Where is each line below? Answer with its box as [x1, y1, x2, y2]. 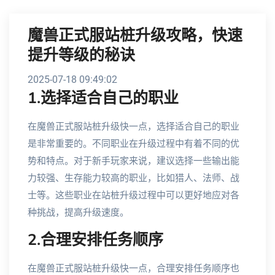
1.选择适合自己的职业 [28, 88, 179, 109]
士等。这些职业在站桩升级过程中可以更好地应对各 [28, 190, 239, 201]
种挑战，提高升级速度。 [28, 207, 129, 218]
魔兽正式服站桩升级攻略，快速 [28, 25, 242, 46]
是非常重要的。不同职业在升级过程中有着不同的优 [28, 138, 239, 149]
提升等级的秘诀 [28, 45, 135, 66]
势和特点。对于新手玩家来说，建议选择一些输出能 [28, 155, 239, 166]
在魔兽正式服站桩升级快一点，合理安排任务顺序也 [28, 263, 239, 274]
